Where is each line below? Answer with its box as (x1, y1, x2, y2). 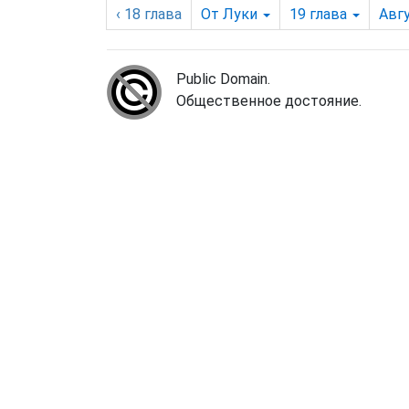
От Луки (201, 5, 257, 23)
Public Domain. (176, 70, 270, 88)
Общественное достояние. (176, 92, 362, 110)
